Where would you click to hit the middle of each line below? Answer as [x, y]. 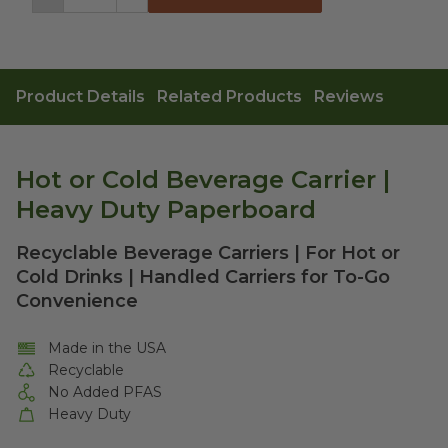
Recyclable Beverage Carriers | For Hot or [208, 253]
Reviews [349, 96]
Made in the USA [107, 348]
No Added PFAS [105, 392]
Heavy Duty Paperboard [166, 209]
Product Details [80, 96]
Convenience [77, 301]
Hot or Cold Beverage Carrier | [203, 179]
